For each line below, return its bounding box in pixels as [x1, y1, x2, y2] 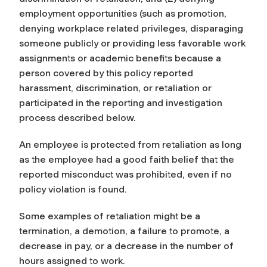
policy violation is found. [19, 183, 127, 195]
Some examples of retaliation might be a [19, 210, 200, 222]
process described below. [19, 111, 136, 123]
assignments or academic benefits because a [19, 52, 221, 64]
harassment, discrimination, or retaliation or [19, 82, 212, 94]
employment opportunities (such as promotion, [19, 7, 226, 19]
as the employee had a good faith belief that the [19, 153, 234, 165]
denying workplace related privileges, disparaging [19, 22, 243, 34]
